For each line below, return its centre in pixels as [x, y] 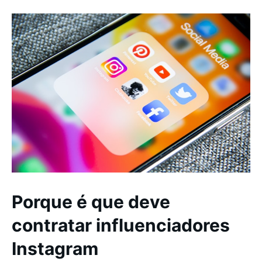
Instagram [55, 248]
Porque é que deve [91, 201]
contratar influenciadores [121, 225]
